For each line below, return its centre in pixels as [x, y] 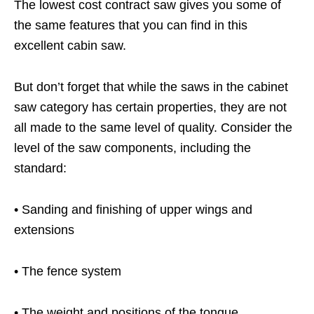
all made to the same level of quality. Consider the [153, 128]
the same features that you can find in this [131, 26]
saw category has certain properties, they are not [150, 108]
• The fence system [68, 272]
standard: [40, 169]
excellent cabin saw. [70, 46]
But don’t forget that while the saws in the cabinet [151, 87]
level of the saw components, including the [132, 148]
